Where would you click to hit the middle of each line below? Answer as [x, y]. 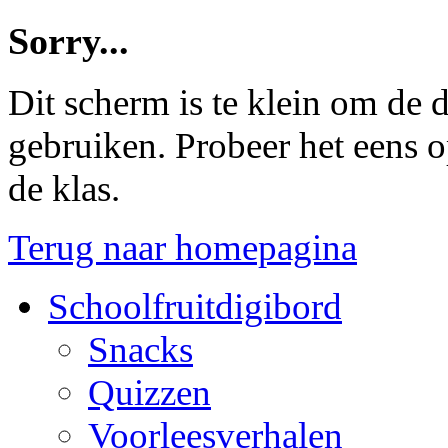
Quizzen [149, 393]
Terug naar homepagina [182, 248]
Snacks [140, 350]
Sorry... [68, 40]
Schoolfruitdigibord [195, 307]
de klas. [64, 189]
